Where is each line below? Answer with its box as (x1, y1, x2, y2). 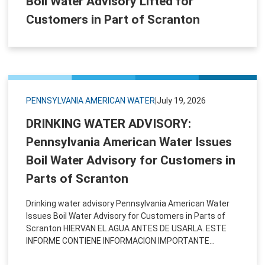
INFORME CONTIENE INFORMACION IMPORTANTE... (26, 235, 215, 245)
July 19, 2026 (157, 95, 206, 105)
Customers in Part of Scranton (26, 12, 200, 27)
